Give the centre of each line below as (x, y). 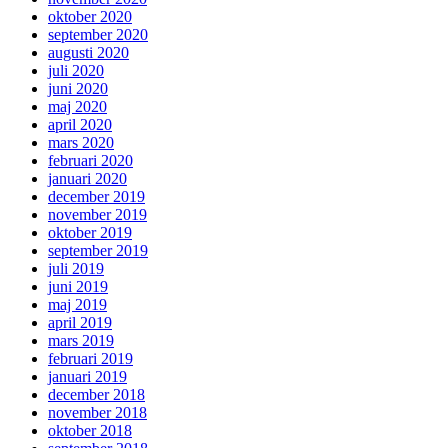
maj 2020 (77, 106)
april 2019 (80, 322)
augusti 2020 (88, 52)
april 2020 (80, 124)
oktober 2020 (90, 16)
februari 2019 (90, 358)
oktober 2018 (90, 430)
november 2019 (97, 214)
